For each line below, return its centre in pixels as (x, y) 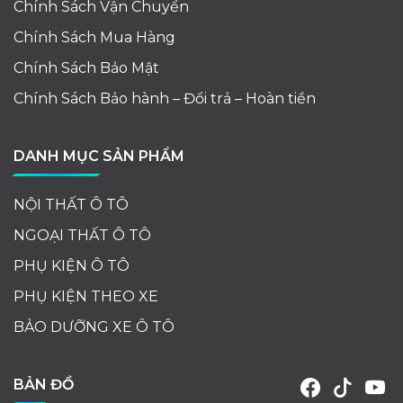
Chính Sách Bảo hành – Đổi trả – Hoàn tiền (165, 98)
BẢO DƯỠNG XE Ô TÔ (94, 327)
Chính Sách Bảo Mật (86, 67)
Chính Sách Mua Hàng (94, 37)
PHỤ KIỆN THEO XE (86, 296)
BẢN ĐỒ (44, 384)
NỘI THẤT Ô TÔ (71, 204)
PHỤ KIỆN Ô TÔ (72, 265)
